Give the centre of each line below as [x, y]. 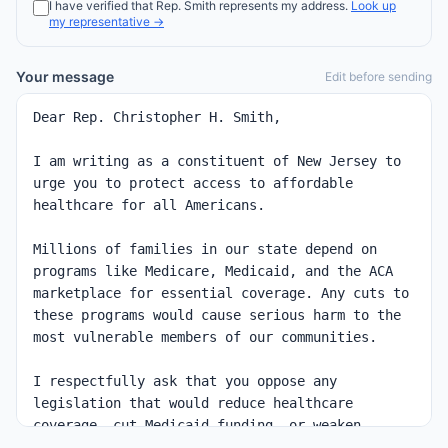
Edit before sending [378, 76]
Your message [65, 76]
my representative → [106, 21]
